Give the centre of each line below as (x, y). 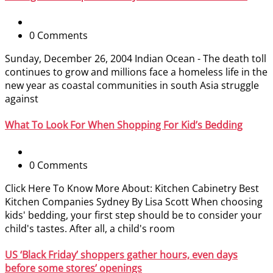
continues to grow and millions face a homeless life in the (136, 72)
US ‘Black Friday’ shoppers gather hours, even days (121, 254)
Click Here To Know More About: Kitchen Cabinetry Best (132, 188)
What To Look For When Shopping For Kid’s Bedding (124, 125)
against (22, 99)
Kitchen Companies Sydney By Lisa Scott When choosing (134, 201)
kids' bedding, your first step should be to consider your (133, 215)
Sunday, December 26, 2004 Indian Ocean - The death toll (136, 59)
